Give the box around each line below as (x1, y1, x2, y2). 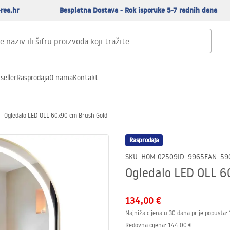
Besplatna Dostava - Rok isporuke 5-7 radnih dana (60, 5, 218, 15)
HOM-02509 (141, 152, 178, 161)
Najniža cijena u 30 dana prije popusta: (125, 209, 227, 217)
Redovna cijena (125, 221, 165, 229)
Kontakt (73, 72, 98, 82)
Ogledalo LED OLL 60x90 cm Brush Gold (4, 111, 107, 119)
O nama (49, 72, 73, 82)
